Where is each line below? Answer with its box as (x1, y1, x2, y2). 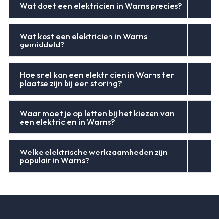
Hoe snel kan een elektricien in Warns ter (20, 69, 175, 80)
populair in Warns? (20, 154, 90, 165)
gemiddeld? (20, 39, 65, 49)
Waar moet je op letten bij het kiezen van (20, 108, 175, 118)
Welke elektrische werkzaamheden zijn (20, 146, 168, 157)
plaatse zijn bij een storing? (20, 77, 123, 88)
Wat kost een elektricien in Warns (20, 30, 148, 41)
